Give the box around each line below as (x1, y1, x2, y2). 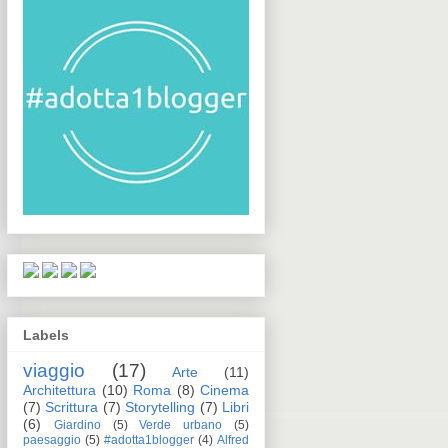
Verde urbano (139, 417, 223, 432)
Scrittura (45, 398, 99, 415)
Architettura (23, 381, 96, 398)
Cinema (200, 381, 249, 398)
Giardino (53, 417, 101, 432)
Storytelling (125, 398, 196, 415)
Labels (23, 326, 69, 343)
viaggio (23, 359, 85, 381)
